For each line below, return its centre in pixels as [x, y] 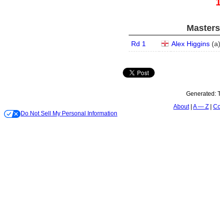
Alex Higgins [191, 44]
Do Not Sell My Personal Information [69, 113]
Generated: [202, 94]
